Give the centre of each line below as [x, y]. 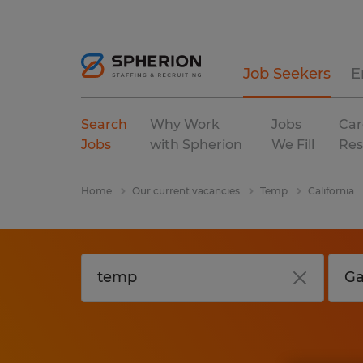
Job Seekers [287, 74]
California [331, 191]
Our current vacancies [186, 191]
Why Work [185, 124]
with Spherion [196, 145]
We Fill [293, 145]
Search [104, 124]
